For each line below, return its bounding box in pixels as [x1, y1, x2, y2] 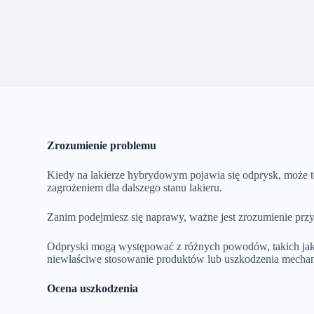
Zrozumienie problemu [47, 139, 157, 151]
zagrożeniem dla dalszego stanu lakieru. [47, 181, 223, 193]
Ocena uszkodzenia [47, 282, 139, 294]
